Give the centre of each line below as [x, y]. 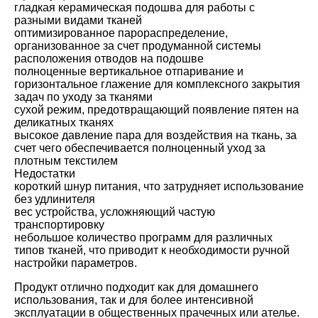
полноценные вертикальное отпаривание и [129, 72]
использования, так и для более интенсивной [134, 300]
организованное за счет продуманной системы [138, 46]
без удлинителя [55, 199]
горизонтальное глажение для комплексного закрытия [157, 84]
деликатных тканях [64, 123]
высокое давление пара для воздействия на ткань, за [155, 136]
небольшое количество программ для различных [143, 238]
